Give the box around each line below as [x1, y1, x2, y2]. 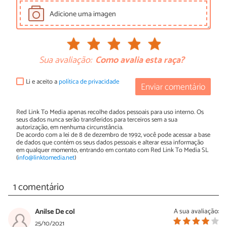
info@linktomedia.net [18, 152, 74, 163]
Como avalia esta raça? [95, 53, 184, 68]
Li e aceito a [26, 77, 59, 88]
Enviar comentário [141, 80, 206, 95]
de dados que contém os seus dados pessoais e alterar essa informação [16, 137, 204, 148]
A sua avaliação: [174, 205, 219, 217]
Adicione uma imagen [49, 8, 116, 20]
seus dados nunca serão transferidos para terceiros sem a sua [16, 114, 177, 125]
